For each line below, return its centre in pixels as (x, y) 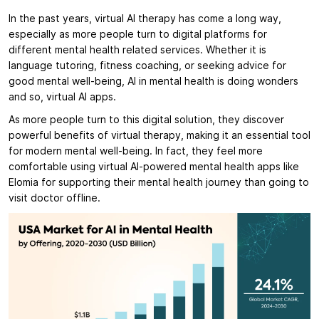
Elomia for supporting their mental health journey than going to (159, 183)
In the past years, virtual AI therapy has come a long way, (145, 19)
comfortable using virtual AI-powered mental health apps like (154, 167)
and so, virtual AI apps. (62, 97)
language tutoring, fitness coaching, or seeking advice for (147, 66)
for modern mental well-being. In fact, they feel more (136, 151)
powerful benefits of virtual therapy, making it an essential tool (159, 136)
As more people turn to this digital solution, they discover (146, 120)
